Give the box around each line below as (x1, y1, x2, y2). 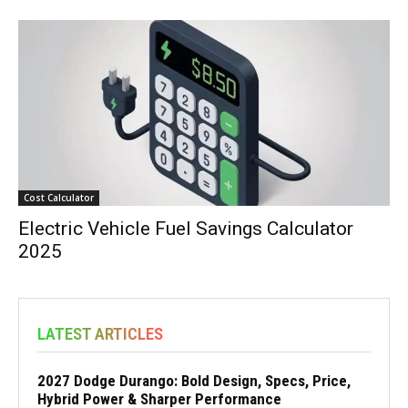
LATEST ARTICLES (37, 323, 163, 345)
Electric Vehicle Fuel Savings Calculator (18, 218, 353, 240)
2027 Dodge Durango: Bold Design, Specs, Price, (37, 372, 351, 391)
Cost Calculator (24, 191, 94, 205)
